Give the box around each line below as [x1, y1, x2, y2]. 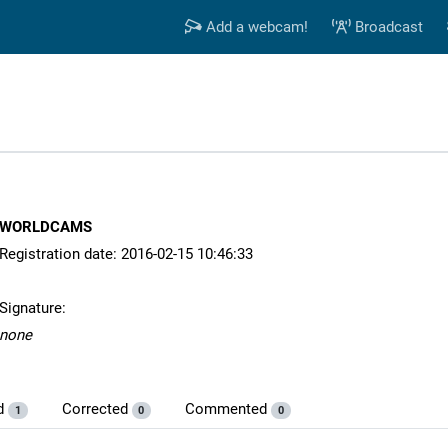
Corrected [61, 400, 132, 419]
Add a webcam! [201, 18, 308, 36]
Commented [185, 400, 272, 419]
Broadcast [350, 18, 423, 36]
